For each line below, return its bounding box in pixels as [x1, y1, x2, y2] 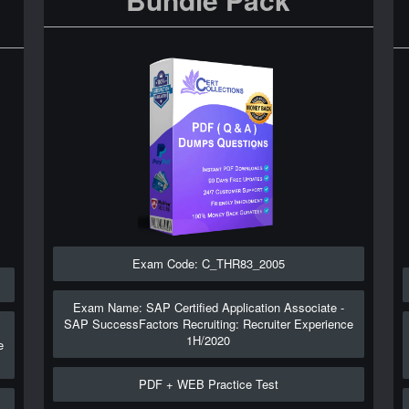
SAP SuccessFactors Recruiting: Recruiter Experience [63, 315, 353, 332]
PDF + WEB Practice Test [138, 375, 278, 393]
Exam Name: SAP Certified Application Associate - [72, 299, 344, 316]
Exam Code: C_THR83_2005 [131, 255, 285, 272]
